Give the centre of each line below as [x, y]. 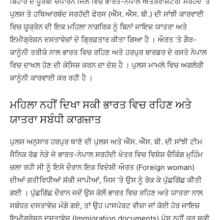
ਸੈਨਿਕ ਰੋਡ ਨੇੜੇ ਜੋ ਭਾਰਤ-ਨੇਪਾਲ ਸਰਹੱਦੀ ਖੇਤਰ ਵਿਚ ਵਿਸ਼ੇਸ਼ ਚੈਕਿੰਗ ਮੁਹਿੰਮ [106, 154]
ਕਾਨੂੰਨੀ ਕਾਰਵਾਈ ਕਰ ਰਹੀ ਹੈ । [51, 78]
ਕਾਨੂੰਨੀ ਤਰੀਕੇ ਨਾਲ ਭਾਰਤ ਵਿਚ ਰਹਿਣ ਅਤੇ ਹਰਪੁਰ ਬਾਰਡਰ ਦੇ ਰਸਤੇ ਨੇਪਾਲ [108, 52]
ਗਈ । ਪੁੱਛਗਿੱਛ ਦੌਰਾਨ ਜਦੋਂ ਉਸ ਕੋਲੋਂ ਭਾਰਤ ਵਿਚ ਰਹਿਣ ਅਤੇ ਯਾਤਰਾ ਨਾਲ [106, 192]
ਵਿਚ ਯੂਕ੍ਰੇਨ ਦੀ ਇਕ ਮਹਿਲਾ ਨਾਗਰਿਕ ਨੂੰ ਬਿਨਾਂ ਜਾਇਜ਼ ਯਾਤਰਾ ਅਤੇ [98, 27]
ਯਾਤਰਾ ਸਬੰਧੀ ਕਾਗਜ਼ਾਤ [55, 119]
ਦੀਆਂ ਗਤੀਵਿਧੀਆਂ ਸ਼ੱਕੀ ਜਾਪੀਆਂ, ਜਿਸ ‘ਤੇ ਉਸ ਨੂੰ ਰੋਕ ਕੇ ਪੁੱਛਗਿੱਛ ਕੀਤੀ [106, 180]
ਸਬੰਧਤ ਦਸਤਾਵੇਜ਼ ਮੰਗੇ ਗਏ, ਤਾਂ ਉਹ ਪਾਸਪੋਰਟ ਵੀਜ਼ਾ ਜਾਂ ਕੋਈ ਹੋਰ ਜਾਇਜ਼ [105, 205]
